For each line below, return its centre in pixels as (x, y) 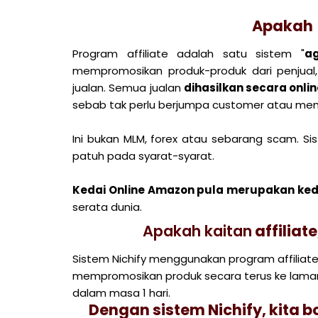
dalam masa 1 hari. (121, 293)
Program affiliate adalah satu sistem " (188, 54)
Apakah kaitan (197, 231)
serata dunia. (107, 207)
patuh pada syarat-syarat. (143, 156)
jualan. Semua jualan (128, 88)
